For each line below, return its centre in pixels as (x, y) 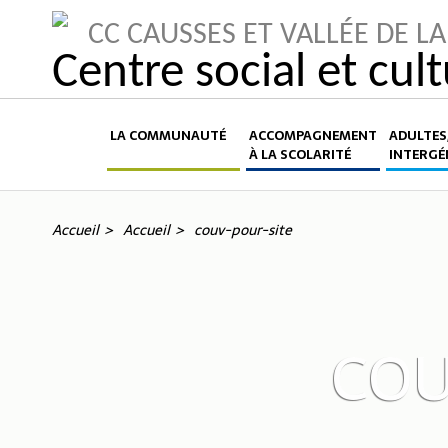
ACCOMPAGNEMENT (312, 135)
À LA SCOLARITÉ (299, 154)
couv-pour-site (243, 229)
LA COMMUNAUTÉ (168, 135)
